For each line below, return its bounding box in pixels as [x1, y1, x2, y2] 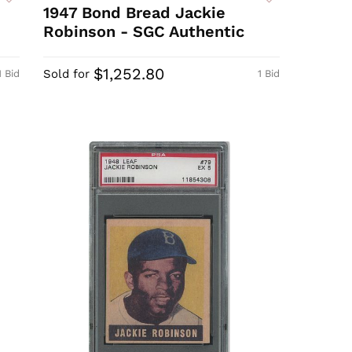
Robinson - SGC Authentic [43, 22, 245, 42]
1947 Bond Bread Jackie [43, 3, 226, 23]
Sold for [43, 67, 90, 82]
